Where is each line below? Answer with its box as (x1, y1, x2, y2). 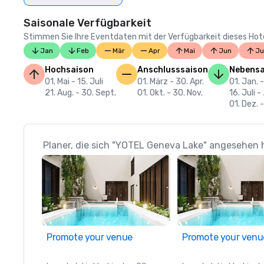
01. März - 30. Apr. (137, 77, 204, 87)
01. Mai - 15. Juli (45, 77, 103, 87)
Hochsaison (45, 65, 94, 75)
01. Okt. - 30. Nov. (137, 88, 203, 98)
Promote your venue (47, 232, 133, 243)
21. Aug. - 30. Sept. (45, 88, 116, 98)
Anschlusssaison (137, 65, 208, 75)
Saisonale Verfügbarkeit (24, 16, 151, 29)
